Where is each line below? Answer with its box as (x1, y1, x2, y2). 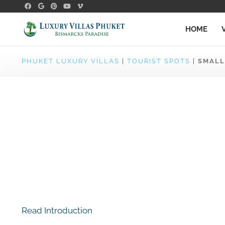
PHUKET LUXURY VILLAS (21, 57, 120, 65)
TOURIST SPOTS (127, 57, 190, 65)
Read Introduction (21, 205, 92, 215)
